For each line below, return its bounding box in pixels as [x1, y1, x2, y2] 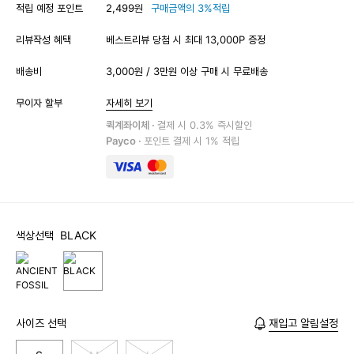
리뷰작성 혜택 [16, 32, 71, 46]
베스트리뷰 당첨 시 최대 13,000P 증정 [106, 32, 265, 46]
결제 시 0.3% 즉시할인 [157, 118, 252, 131]
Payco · [106, 134, 144, 147]
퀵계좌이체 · [106, 118, 157, 131]
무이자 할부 [16, 96, 62, 109]
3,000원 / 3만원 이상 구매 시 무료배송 [106, 64, 268, 77]
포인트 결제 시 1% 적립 [144, 134, 239, 147]
